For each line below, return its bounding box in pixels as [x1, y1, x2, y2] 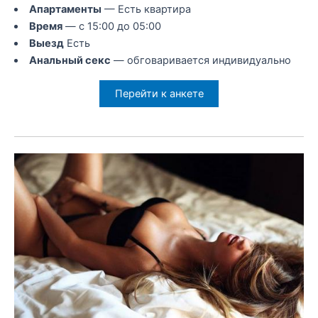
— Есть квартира [101, 2, 191, 16]
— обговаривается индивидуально [110, 53, 291, 67]
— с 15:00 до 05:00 [62, 19, 161, 33]
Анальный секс [28, 53, 111, 67]
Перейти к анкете [114, 87, 204, 101]
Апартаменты [28, 2, 102, 16]
